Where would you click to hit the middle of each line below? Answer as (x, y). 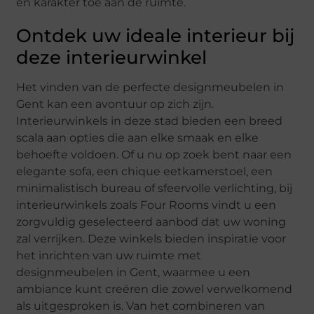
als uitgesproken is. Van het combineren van (141, 306)
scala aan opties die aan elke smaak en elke (138, 137)
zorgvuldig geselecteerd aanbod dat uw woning (151, 221)
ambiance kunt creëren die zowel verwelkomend (155, 289)
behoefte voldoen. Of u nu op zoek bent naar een (154, 154)
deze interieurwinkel (112, 57)
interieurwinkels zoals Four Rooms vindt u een (146, 205)
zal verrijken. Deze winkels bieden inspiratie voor (151, 238)
